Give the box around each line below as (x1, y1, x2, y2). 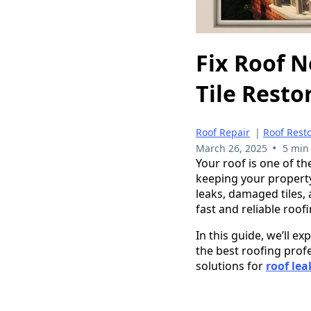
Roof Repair (196, 125, 250, 139)
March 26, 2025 (196, 141, 267, 155)
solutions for (196, 258, 266, 274)
